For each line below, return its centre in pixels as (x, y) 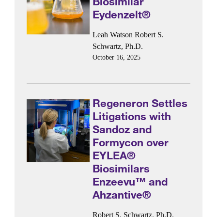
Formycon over (131, 142)
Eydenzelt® (122, 15)
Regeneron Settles (140, 103)
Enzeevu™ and (130, 182)
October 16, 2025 (117, 57)
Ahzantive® (122, 195)
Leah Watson (113, 34)
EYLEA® (114, 155)
